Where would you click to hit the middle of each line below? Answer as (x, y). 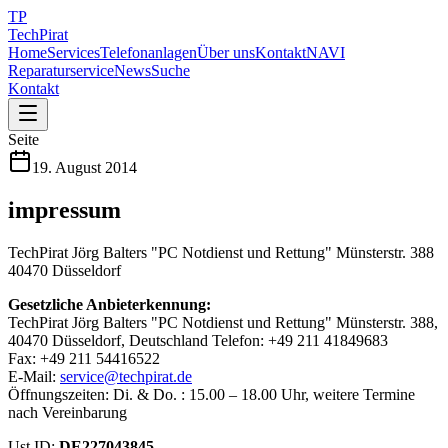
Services (73, 52)
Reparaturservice (61, 70)
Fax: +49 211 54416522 (84, 358)
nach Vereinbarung (67, 412)
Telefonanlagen (148, 52)
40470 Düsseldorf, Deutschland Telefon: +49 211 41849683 (198, 340)
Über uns (226, 52)
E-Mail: (34, 376)
